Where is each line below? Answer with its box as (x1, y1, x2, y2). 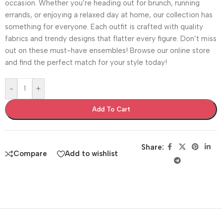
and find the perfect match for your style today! (5, 57, 167, 67)
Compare (13, 149, 47, 159)
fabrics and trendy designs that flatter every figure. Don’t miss (5, 34, 217, 43)
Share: (141, 142, 164, 152)
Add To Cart (92, 105, 130, 113)
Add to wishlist (65, 149, 118, 159)
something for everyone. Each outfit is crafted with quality (5, 22, 203, 31)
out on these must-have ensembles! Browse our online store (5, 46, 210, 55)
